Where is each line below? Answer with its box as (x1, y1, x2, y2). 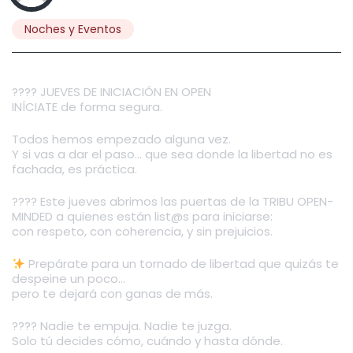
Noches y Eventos (24, 21, 121, 37)
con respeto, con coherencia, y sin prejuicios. (12, 223, 273, 240)
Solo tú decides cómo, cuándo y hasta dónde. (12, 333, 283, 349)
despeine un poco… (12, 270, 125, 287)
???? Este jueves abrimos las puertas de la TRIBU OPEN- (12, 193, 333, 210)
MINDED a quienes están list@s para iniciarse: (12, 208, 273, 225)
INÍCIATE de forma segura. (12, 98, 162, 115)
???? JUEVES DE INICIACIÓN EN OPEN (12, 84, 211, 100)
